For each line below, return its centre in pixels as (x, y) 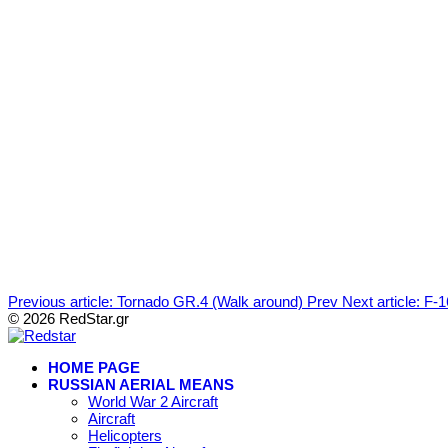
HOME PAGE (94, 368)
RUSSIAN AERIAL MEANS (141, 385)
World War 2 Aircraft (153, 402)
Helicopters (125, 436)
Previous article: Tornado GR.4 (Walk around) (157, 302)
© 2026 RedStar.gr (68, 319)
